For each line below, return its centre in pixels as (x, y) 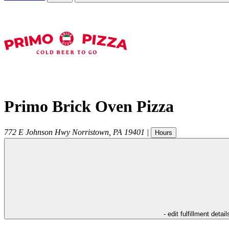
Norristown (90, 132)
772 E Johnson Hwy (37, 132)
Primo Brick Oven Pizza (89, 107)
